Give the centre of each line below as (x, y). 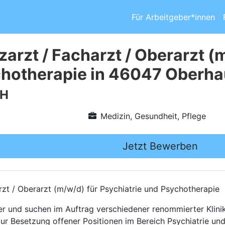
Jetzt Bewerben (160, 146)
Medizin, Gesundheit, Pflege (153, 116)
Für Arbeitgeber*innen (173, 17)
